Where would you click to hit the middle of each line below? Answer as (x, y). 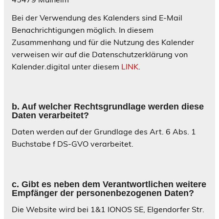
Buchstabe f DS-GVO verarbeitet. (73, 144)
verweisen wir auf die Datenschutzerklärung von (100, 55)
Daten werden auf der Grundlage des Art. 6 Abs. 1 (104, 132)
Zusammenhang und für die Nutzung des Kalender (103, 42)
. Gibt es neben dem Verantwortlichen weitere (111, 184)
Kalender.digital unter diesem (66, 67)
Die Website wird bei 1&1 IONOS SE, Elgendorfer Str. (108, 209)
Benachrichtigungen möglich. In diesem (83, 30)
